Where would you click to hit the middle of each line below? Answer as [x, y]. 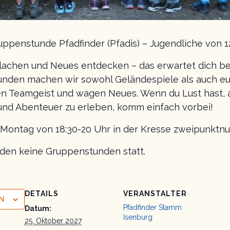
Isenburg [138, 217]
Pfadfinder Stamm [152, 207]
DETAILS [41, 193]
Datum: [38, 208]
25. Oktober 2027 [53, 221]
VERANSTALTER [155, 193]
